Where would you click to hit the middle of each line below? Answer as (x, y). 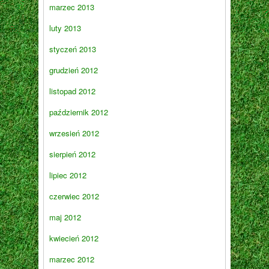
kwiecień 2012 (74, 238)
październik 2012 (79, 112)
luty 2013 (65, 28)
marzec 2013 (72, 7)
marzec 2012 (72, 259)
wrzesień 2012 (74, 133)
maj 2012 (65, 217)
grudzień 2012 (74, 70)
